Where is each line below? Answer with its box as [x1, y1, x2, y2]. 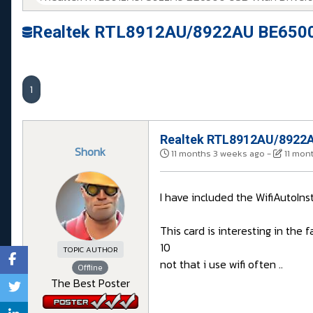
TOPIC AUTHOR [62, 244, 118, 256]
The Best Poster [50, 275, 130, 292]
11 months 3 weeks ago [171, 147, 265, 161]
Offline [78, 261, 103, 275]
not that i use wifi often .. [160, 256, 283, 273]
